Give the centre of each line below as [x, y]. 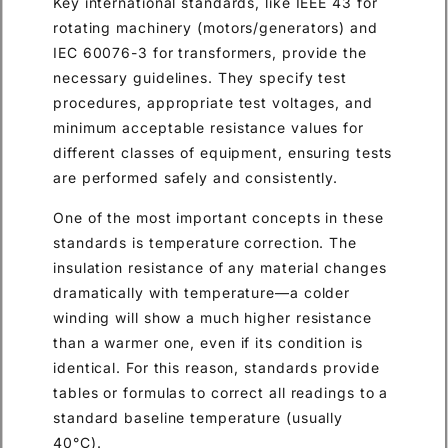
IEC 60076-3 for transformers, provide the [210, 53]
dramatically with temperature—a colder [202, 292]
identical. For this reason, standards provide [216, 367]
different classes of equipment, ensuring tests [223, 153]
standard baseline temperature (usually [198, 417]
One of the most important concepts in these [218, 217]
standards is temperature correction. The [205, 242]
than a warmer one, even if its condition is [208, 342]
